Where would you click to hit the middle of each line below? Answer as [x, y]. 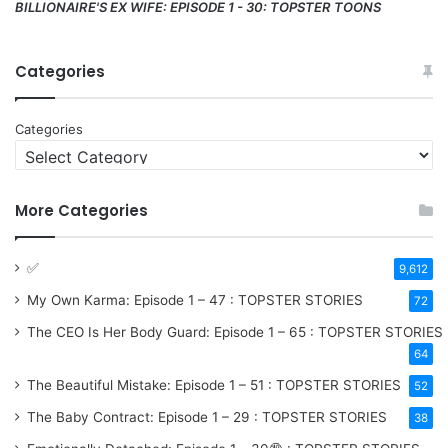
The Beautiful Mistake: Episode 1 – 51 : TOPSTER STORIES [214, 384]
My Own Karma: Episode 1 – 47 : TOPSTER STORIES [195, 299]
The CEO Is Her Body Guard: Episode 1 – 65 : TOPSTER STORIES [235, 331]
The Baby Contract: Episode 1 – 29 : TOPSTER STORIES [207, 416]
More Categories [81, 210]
